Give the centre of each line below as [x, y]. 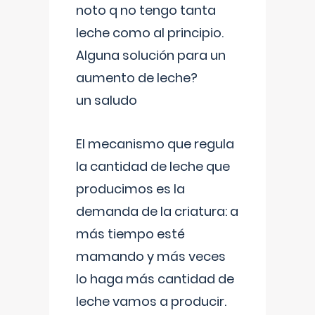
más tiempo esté [130, 234]
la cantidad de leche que [153, 166]
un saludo [107, 100]
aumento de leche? [137, 78]
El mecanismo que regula [155, 144]
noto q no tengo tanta [146, 10]
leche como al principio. [150, 33]
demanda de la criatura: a [157, 211]
